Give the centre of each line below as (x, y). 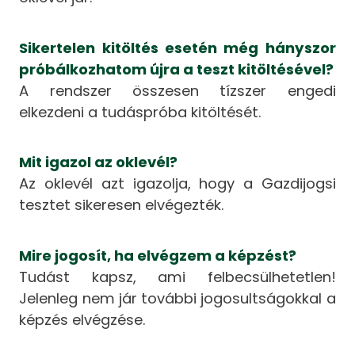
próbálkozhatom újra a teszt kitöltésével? (177, 69)
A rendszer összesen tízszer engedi (177, 90)
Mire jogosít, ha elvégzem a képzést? (158, 255)
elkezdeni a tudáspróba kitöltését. (140, 112)
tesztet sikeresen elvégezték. (122, 205)
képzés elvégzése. (82, 319)
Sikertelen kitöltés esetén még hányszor (177, 48)
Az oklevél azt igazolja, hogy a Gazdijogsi (177, 184)
